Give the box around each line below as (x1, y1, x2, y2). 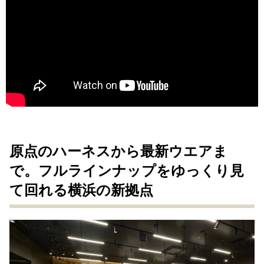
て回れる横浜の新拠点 (9, 181, 153, 199)
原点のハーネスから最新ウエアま (9, 143, 227, 160)
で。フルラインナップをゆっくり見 (9, 162, 244, 179)
